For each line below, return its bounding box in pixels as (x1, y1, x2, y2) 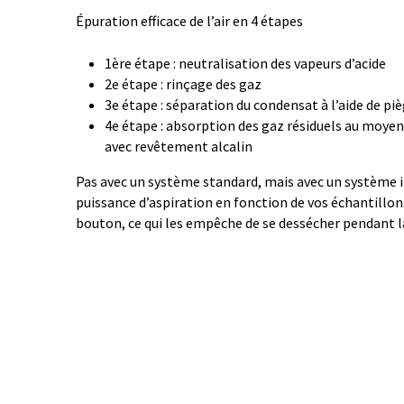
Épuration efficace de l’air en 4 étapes (76, 12, 303, 30)
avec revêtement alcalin (105, 137, 252, 155)
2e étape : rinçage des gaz (105, 75, 262, 93)
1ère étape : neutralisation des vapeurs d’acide (105, 54, 386, 72)
